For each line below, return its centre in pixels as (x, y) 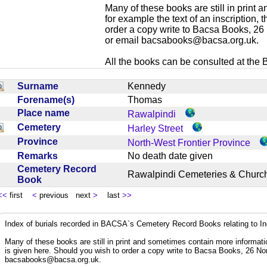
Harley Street (155, 128)
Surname (40, 86)
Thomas (150, 100)
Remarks (40, 156)
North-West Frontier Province (189, 142)
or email (123, 40)
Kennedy (151, 86)
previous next (65, 195)
